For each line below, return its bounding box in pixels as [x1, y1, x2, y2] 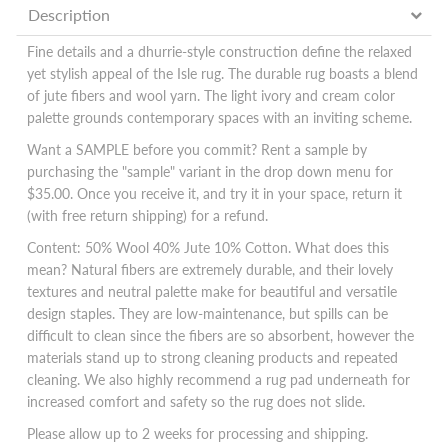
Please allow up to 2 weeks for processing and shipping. [27, 425, 372, 443]
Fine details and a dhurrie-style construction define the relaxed [27, 43, 412, 61]
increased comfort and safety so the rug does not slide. [27, 393, 369, 411]
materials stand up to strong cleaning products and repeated [27, 349, 398, 367]
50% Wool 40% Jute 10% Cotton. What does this [85, 239, 389, 257]
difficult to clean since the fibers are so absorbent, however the [27, 327, 414, 345]
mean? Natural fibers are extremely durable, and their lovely [27, 261, 393, 279]
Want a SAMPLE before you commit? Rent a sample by [27, 141, 367, 159]
